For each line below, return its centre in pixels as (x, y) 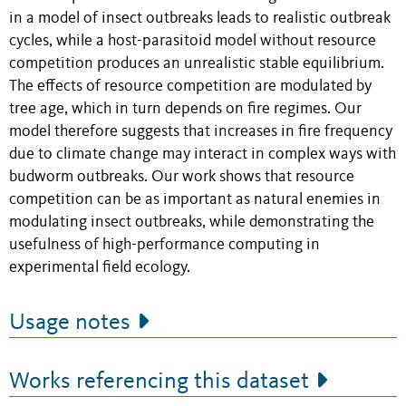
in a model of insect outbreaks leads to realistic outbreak (200, 19)
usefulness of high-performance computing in (164, 246)
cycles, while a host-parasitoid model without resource (193, 42)
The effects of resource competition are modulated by (190, 87)
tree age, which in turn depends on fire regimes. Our (185, 110)
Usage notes (70, 323)
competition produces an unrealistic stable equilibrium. (197, 64)
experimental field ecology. (100, 268)
